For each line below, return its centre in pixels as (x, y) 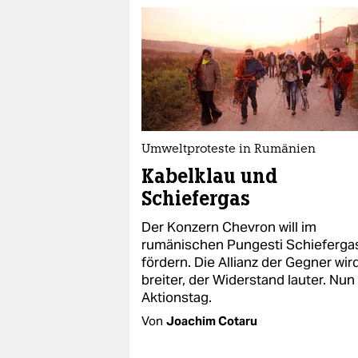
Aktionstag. (177, 297)
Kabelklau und (209, 176)
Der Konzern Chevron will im (229, 227)
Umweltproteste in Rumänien (229, 150)
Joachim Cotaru (212, 321)
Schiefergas (196, 199)
